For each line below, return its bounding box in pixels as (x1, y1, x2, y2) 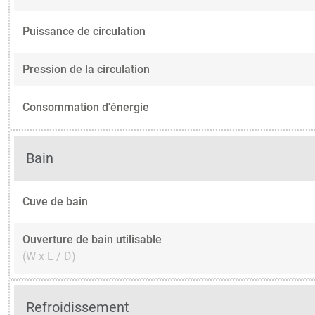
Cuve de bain (22, 194, 88, 208)
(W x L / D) (22, 249, 76, 263)
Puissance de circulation (22, 25, 146, 38)
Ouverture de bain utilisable (22, 232, 162, 246)
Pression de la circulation (22, 63, 150, 76)
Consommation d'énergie (22, 101, 149, 114)
